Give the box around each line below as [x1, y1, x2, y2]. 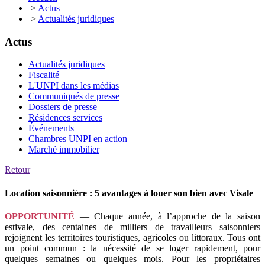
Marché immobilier [28, 144, 99, 155]
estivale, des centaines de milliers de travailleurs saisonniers [5, 221, 260, 232]
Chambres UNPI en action [28, 134, 127, 144]
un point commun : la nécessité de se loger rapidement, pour [5, 243, 260, 253]
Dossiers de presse [28, 102, 97, 112]
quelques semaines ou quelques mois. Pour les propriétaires [5, 253, 260, 264]
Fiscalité [28, 70, 59, 80]
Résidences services [28, 112, 102, 123]
